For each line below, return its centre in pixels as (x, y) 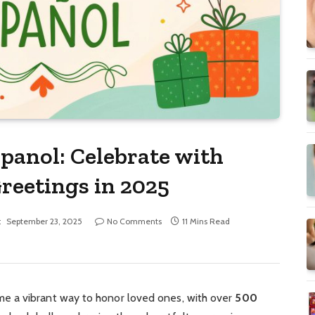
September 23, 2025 (44, 221)
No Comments (134, 221)
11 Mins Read (206, 221)
